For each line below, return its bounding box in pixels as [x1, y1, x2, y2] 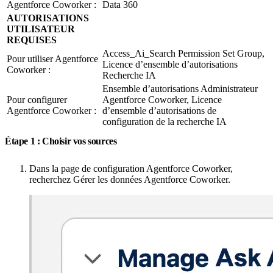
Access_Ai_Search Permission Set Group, [102, 48, 264, 58]
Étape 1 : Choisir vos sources [5, 135, 119, 146]
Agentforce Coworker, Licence [102, 94, 222, 105]
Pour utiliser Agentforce [7, 53, 98, 64]
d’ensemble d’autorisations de [102, 105, 216, 116]
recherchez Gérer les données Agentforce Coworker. [29, 174, 230, 185]
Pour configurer [7, 94, 67, 105]
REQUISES [7, 34, 57, 45]
